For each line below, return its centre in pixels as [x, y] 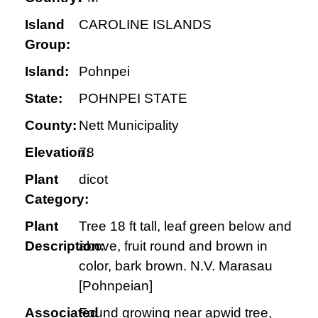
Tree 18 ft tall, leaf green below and [185, 226]
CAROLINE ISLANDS [145, 24]
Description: [65, 246]
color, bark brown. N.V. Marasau [175, 266]
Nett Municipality [128, 125]
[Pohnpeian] [115, 286]
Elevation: [57, 152]
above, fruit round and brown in [173, 246]
